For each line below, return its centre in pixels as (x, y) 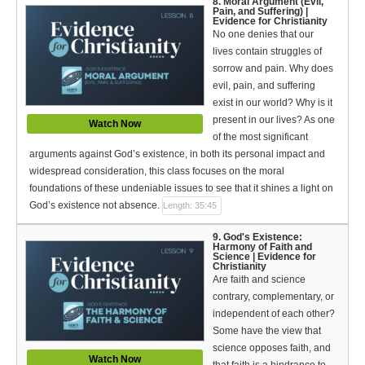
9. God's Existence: (257, 237)
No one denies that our (263, 34)
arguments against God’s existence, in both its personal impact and (177, 154)
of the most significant (260, 136)
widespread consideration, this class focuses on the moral (157, 171)
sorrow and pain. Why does (273, 68)
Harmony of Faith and (262, 246)
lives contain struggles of (267, 51)
